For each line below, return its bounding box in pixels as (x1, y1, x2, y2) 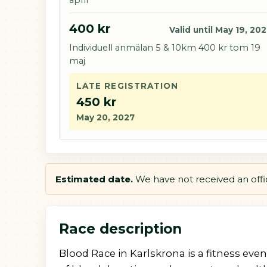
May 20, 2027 (76, 113, 135, 122)
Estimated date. (55, 173, 133, 185)
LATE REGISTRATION (76, 81, 179, 91)
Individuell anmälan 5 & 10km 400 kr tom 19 (69, 42, 260, 53)
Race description (59, 221, 182, 237)
